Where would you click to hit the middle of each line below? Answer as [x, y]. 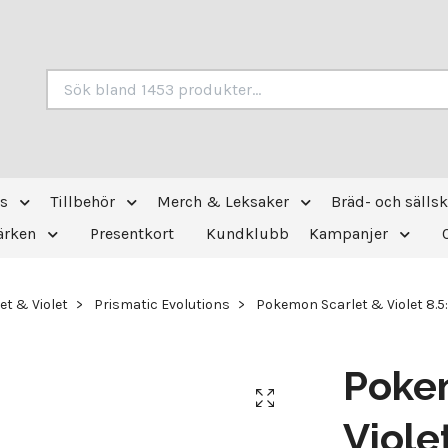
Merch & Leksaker [222, 201]
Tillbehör [82, 201]
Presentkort [132, 233]
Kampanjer [348, 233]
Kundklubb [247, 233]
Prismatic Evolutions [161, 304]
